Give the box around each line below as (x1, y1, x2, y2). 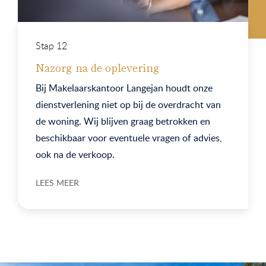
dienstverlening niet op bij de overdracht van (36, 97, 221, 111)
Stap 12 (36, 39, 67, 52)
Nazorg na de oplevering (36, 59, 160, 75)
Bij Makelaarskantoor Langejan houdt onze (36, 81, 213, 94)
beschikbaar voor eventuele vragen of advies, (36, 131, 222, 144)
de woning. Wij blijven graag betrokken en (36, 114, 210, 128)
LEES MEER (36, 176, 79, 188)
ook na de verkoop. (36, 147, 115, 161)
